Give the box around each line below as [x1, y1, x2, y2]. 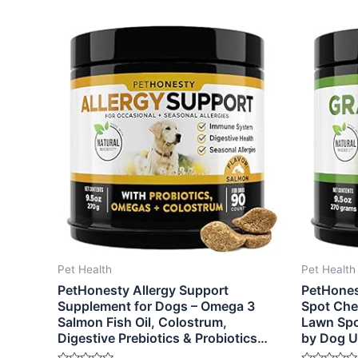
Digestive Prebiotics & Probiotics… [58, 330, 268, 347]
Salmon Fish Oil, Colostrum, [58, 314, 227, 331]
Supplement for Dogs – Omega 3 [58, 298, 255, 315]
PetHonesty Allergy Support [58, 282, 229, 299]
